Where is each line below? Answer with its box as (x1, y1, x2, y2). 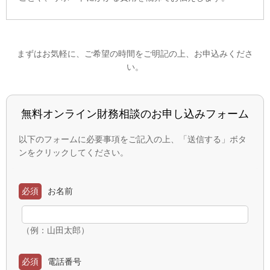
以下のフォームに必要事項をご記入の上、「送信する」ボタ (19, 134, 246, 144)
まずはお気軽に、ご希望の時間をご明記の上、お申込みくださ (17, 48, 253, 58)
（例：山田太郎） (22, 225, 89, 235)
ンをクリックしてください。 (19, 147, 128, 157)
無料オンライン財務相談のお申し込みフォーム (21, 107, 249, 121)
